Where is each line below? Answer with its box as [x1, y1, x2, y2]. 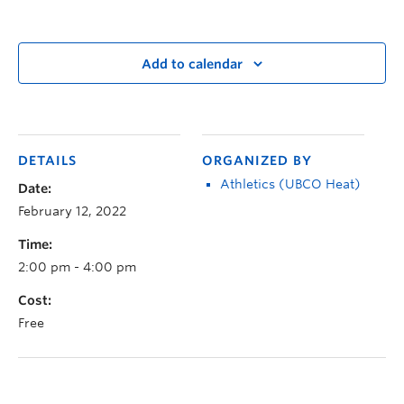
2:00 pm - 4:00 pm [18, 260, 136, 274]
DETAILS [18, 153, 77, 168]
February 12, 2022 [18, 204, 126, 218]
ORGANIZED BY [202, 153, 312, 168]
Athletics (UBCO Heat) [220, 177, 361, 191]
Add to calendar [142, 57, 243, 72]
